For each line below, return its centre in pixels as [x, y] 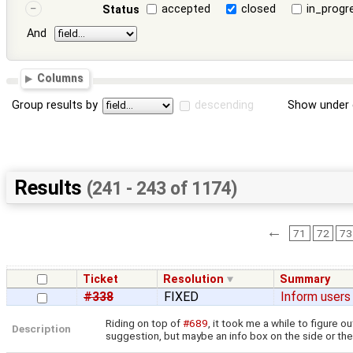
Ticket [101, 280]
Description [41, 329]
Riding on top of [145, 323]
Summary [305, 280]
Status [121, 9]
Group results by [55, 106]
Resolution [194, 280]
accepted [186, 9]
